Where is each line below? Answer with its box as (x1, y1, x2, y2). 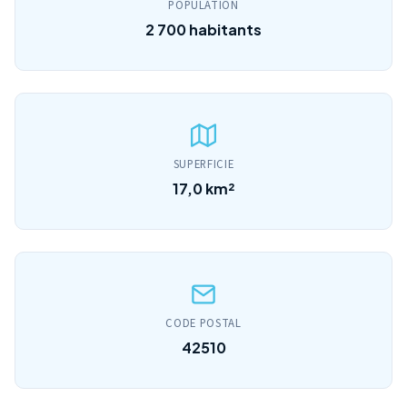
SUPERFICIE (173, 156, 234, 173)
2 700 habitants (145, 20, 262, 39)
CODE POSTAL (165, 315, 242, 332)
